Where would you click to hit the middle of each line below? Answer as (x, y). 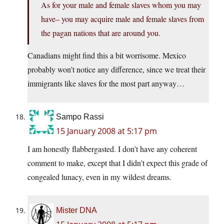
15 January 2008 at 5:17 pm (106, 131)
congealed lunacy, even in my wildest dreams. (99, 177)
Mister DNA (76, 210)
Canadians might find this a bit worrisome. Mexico (107, 55)
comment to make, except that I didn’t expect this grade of (117, 163)
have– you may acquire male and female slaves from (122, 19)
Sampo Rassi (80, 117)
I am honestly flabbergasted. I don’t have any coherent (112, 149)
